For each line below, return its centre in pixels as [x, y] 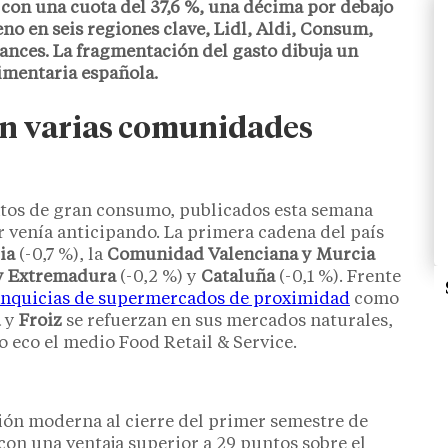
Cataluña [238, 277]
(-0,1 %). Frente [338, 277]
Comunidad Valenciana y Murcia [241, 255]
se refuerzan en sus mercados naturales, [227, 321]
